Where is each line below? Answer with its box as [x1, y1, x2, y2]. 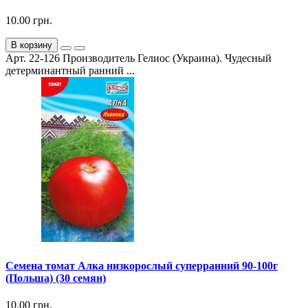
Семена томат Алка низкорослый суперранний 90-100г [5, 259, 278, 272]
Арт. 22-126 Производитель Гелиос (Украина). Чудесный [5, 52, 272, 65]
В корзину [11, 40, 52, 51]
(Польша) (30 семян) [5, 272, 106, 284]
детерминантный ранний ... [5, 65, 135, 77]
